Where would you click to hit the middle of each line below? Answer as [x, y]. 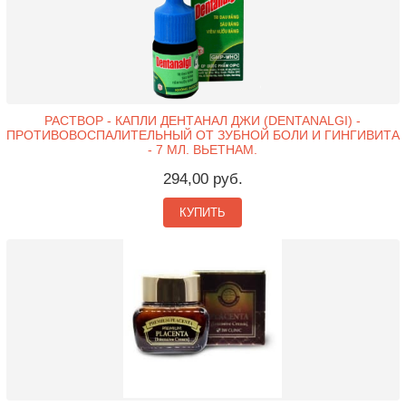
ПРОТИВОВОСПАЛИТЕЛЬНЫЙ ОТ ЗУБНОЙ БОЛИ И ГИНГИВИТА [203, 135]
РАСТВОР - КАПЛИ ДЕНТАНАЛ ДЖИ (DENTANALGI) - [203, 121]
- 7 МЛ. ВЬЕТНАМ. [203, 150]
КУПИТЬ [203, 213]
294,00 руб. [203, 179]
